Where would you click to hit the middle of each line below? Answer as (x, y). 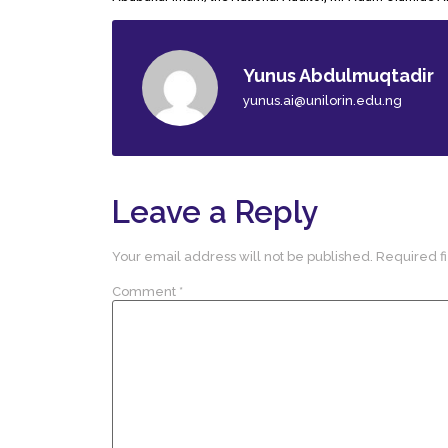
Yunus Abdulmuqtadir (338, 75)
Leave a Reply (215, 212)
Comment (145, 291)
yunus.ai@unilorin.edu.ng (322, 100)
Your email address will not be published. (242, 257)
